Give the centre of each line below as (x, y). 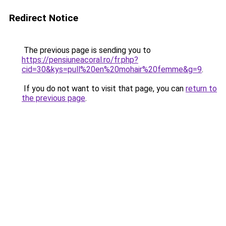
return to (201, 89)
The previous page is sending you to (86, 50)
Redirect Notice (44, 18)
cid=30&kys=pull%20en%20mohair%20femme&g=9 (112, 69)
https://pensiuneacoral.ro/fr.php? (80, 60)
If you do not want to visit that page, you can (104, 89)
